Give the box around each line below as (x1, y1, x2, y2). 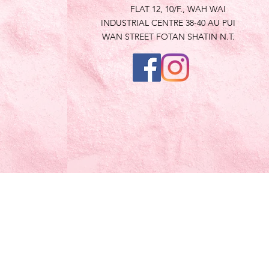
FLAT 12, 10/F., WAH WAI (110, 4, 226, 14)
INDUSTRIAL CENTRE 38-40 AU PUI (101, 17, 235, 28)
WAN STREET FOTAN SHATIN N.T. (101, 31, 235, 42)
